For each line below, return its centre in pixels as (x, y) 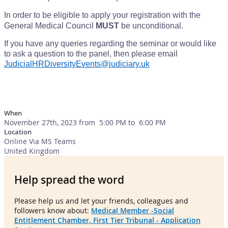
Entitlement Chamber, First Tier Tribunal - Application (107, 220)
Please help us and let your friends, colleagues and (101, 201)
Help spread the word (69, 180)
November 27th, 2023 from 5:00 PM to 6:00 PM (85, 122)
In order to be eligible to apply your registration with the (102, 15)
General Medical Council (50, 25)
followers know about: (53, 210)
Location (18, 132)
